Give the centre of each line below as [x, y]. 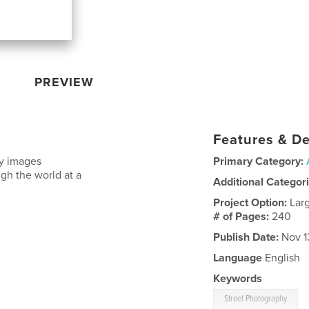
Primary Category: [259, 161]
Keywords [238, 278]
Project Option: [252, 202]
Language [238, 258]
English [281, 258]
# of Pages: [243, 216]
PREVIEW [64, 82]
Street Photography [256, 299]
